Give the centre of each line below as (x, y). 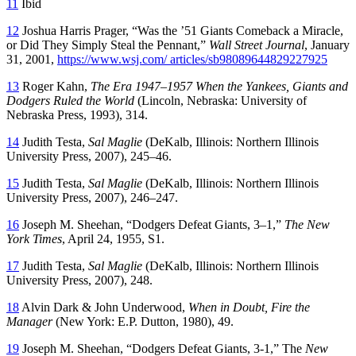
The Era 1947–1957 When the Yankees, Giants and (219, 86)
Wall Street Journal (257, 44)
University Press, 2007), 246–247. (92, 197)
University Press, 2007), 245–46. (89, 156)
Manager (29, 321)
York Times (34, 238)
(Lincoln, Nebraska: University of (221, 100)
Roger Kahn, (55, 86)
